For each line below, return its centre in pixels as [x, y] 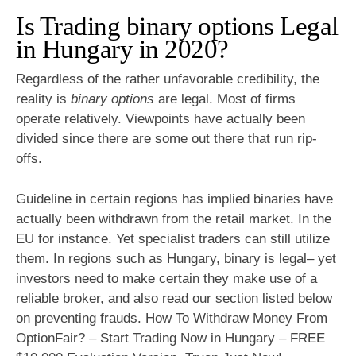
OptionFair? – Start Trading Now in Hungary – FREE [170, 338]
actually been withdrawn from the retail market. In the [174, 219]
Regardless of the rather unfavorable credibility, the [168, 79]
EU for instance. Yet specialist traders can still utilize [173, 238]
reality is [43, 99]
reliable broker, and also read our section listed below [174, 298]
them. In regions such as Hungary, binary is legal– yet [176, 258]
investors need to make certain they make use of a [166, 278]
